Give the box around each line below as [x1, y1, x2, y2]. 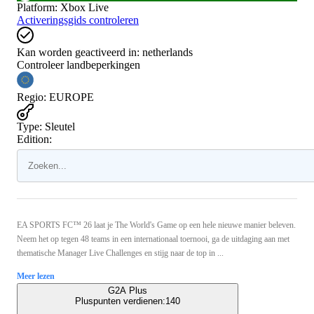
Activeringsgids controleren [17, 13, 139, 26]
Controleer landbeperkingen [17, 58, 140, 71]
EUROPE [49, 90, 94, 103]
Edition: [17, 132, 52, 145]
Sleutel [45, 120, 75, 132]
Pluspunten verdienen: [75, 295, 165, 306]
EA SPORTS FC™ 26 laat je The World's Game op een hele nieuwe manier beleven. [17, 219, 296, 230]
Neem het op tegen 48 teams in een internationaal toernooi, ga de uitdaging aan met [17, 233, 289, 244]
